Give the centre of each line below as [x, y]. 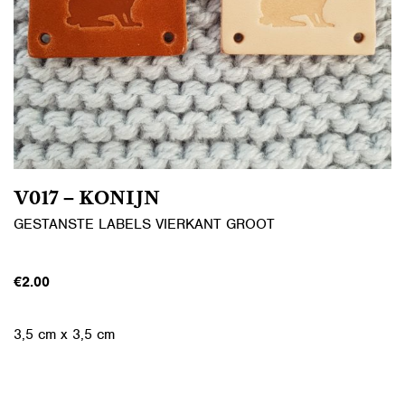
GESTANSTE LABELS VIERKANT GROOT [144, 224]
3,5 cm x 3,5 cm [64, 334]
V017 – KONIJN [87, 199]
